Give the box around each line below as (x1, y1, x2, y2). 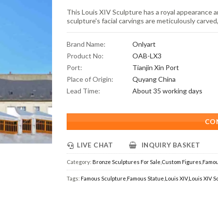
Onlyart (132, 40, 156, 48)
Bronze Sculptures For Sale (92, 158, 161, 165)
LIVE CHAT (77, 141, 113, 149)
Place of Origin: (67, 75, 114, 83)
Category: (67, 158, 93, 165)
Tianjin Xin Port (132, 63, 180, 72)
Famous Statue (127, 175, 164, 182)
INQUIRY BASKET (141, 141, 200, 149)
